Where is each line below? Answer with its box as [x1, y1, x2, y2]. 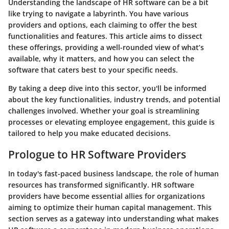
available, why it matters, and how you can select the [8, 53, 194, 63]
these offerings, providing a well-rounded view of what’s [8, 42, 204, 52]
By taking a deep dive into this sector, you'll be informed [8, 83, 207, 93]
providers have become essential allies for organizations [8, 191, 205, 201]
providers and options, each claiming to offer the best [8, 19, 197, 30]
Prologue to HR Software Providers [8, 147, 186, 162]
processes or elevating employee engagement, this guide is [8, 117, 215, 127]
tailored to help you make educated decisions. [8, 128, 171, 138]
